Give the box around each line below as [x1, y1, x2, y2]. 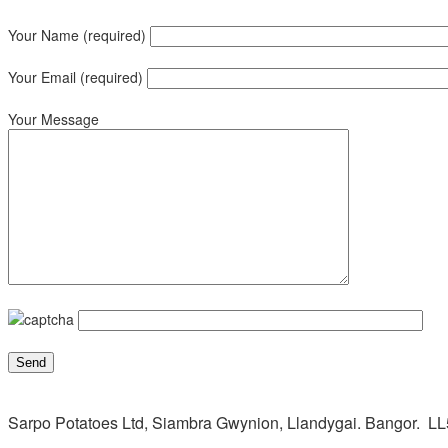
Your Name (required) [8, 24, 150, 45]
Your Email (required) [8, 66, 147, 87]
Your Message [8, 108, 99, 129]
